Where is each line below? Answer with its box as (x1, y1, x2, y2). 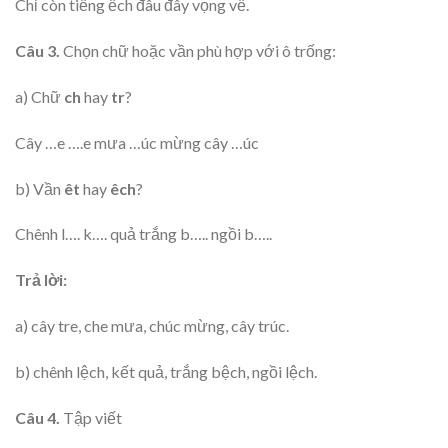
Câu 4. (15, 407, 60, 427)
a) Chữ (15, 87, 64, 106)
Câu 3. (15, 41, 60, 61)
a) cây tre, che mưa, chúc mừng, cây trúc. (15, 315, 289, 335)
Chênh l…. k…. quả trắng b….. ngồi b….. (15, 224, 272, 244)
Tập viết (60, 407, 122, 427)
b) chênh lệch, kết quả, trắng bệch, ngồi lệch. (15, 361, 317, 381)
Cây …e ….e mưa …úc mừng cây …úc (15, 132, 259, 152)
